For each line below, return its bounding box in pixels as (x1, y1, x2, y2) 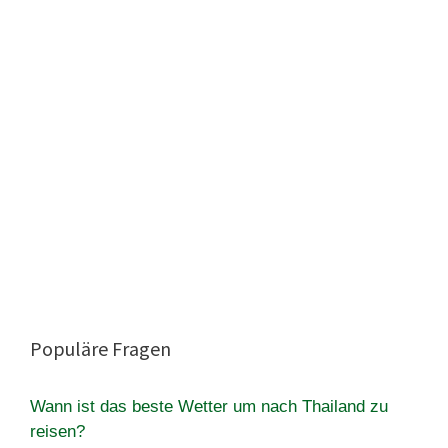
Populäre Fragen (30, 335, 171, 361)
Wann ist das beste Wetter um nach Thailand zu (30, 396, 388, 416)
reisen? (30, 421, 85, 441)
